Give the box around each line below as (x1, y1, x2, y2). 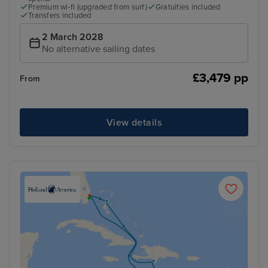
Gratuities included (155, 2, 221, 12)
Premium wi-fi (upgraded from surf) (28, 2, 147, 12)
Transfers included (28, 10, 92, 20)
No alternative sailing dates (42, 43, 155, 56)
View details (106, 116, 162, 129)
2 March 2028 (42, 31, 103, 44)
